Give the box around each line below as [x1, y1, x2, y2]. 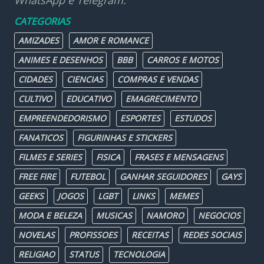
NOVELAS [18, 229, 55, 240]
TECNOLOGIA [113, 249, 165, 260]
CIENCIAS [67, 74, 103, 85]
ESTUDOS [174, 113, 212, 124]
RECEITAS [131, 229, 169, 240]
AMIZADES [18, 35, 59, 46]
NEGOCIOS [198, 210, 240, 221]
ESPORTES [120, 113, 160, 124]
